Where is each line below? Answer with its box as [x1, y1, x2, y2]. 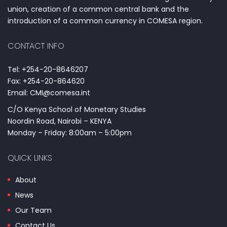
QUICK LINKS [8, 152, 52, 164]
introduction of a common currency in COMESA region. [8, 16, 203, 26]
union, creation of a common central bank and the [8, 4, 189, 14]
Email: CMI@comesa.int [8, 88, 90, 98]
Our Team [15, 205, 52, 215]
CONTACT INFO [8, 40, 64, 52]
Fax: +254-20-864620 [8, 76, 85, 86]
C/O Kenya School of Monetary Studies [8, 104, 146, 115]
